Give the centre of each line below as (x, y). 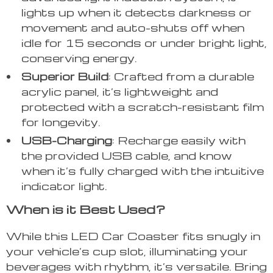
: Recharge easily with (179, 140)
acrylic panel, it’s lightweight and (120, 91)
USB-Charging (67, 140)
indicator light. (64, 186)
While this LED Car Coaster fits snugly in (133, 236)
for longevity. (61, 122)
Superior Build (65, 76)
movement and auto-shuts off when (133, 27)
